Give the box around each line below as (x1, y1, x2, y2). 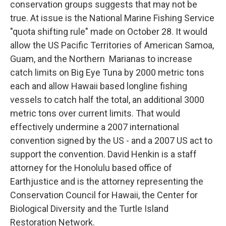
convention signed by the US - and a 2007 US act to (10, 135, 212, 146)
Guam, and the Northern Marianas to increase (10, 53, 192, 65)
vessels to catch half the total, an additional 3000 (10, 94, 204, 105)
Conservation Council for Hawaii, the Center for (10, 190, 198, 201)
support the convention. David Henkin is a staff (10, 149, 197, 160)
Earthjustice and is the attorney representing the (10, 176, 203, 187)
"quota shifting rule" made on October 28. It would (10, 26, 207, 37)
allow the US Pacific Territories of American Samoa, (10, 40, 214, 51)
